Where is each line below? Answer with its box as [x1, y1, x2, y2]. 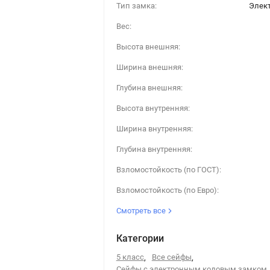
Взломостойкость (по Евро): [116, 186, 219, 195]
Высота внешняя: [116, 42, 180, 51]
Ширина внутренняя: [116, 124, 193, 133]
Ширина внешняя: [116, 63, 183, 72]
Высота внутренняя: [116, 104, 190, 113]
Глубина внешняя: [116, 83, 183, 92]
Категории [116, 233, 164, 244]
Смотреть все [116, 206, 168, 215]
